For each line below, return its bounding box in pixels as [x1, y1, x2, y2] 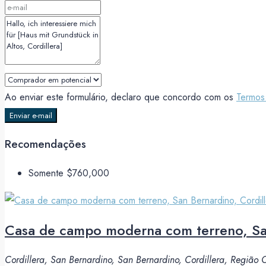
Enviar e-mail [9, 110, 52, 122]
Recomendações [5, 136, 86, 153]
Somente [28, 166, 66, 180]
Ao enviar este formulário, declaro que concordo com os [5, 90, 236, 104]
